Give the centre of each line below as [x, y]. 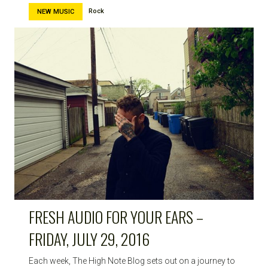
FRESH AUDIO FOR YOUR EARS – [116, 217]
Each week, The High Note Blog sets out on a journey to [132, 261]
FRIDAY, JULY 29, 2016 [89, 239]
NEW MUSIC [56, 11]
